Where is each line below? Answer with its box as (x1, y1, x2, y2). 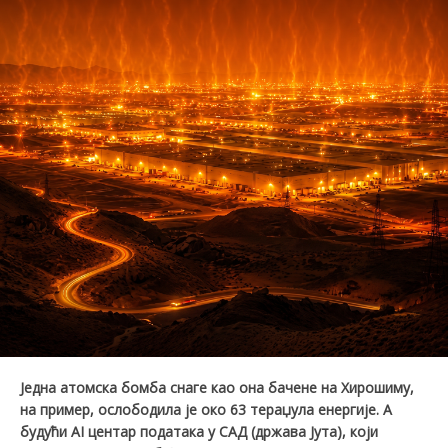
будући (20, 422, 71, 442)
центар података (88, 422, 208, 442)
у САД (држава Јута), (208, 422, 350, 442)
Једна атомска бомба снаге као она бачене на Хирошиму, (20, 378, 414, 398)
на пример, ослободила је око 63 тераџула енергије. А (20, 400, 392, 420)
